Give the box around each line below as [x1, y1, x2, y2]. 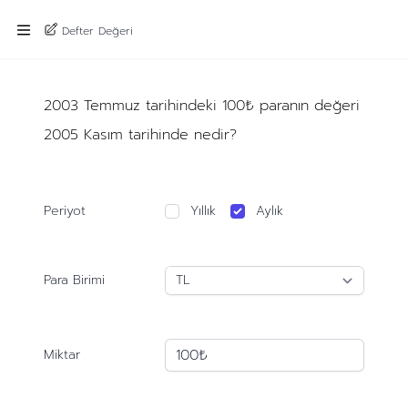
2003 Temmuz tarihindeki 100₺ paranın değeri [43, 95, 360, 117]
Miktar [43, 345, 80, 364]
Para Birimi [43, 270, 105, 290]
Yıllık [190, 201, 217, 220]
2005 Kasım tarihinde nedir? [43, 124, 237, 146]
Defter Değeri [62, 22, 133, 39]
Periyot [43, 201, 86, 220]
